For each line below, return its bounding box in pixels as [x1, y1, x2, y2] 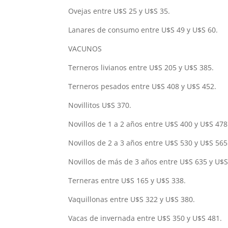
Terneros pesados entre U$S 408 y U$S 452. [68, 81, 217, 92]
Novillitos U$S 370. [68, 100, 132, 110]
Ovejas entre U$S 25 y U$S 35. [68, 6, 170, 16]
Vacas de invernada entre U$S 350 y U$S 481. [68, 213, 222, 223]
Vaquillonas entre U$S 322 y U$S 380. [68, 194, 195, 205]
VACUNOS [68, 44, 102, 54]
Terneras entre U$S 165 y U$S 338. [68, 176, 186, 186]
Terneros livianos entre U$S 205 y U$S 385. [68, 63, 214, 73]
